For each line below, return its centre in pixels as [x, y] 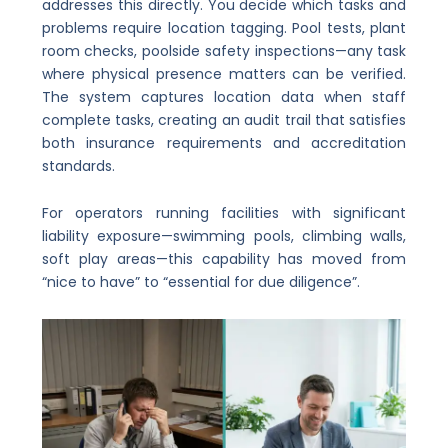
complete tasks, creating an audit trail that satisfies [224, 119]
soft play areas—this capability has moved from [224, 259]
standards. [78, 165]
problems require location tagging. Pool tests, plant [224, 27]
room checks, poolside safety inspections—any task [224, 50]
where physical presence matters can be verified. [224, 73]
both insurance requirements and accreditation [224, 142]
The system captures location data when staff [224, 96]
